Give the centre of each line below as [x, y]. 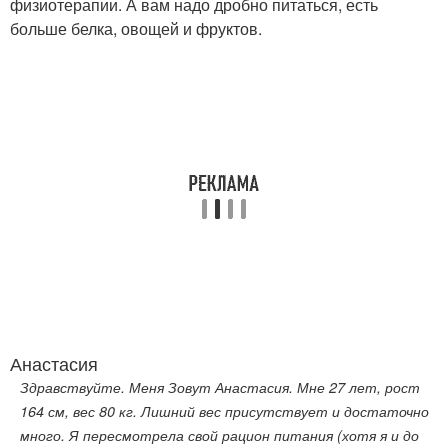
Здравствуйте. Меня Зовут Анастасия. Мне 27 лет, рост [220, 386]
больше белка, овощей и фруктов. [136, 28]
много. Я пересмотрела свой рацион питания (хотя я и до [219, 434]
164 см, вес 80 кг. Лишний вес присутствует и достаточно [224, 410]
